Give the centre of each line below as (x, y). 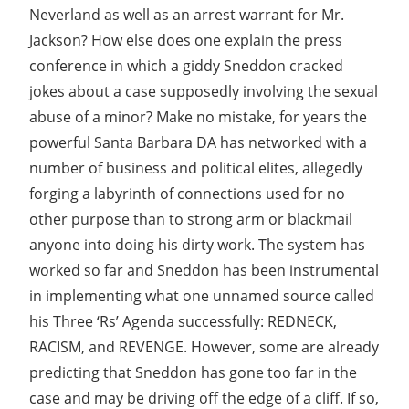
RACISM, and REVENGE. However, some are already (204, 346)
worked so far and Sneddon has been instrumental (204, 270)
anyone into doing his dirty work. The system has (197, 244)
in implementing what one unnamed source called (202, 295)
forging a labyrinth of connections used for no (187, 193)
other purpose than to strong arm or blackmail (191, 219)
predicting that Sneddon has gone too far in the (193, 372)
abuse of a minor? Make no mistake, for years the (198, 116)
